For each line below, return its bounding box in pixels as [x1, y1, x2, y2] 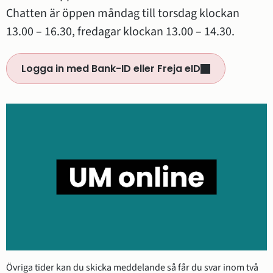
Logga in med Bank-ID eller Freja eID [21, 62, 200, 76]
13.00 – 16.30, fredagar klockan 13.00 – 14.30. [6, 23, 235, 40]
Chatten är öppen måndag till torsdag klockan [6, 5, 239, 22]
